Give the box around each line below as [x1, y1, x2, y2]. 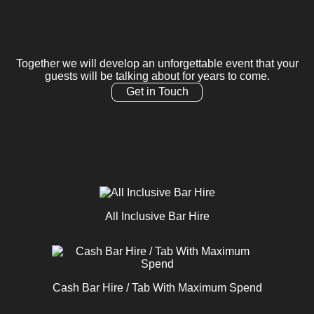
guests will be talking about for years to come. [44, 70, 270, 83]
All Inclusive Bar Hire [104, 210, 210, 222]
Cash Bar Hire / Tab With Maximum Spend [52, 281, 262, 294]
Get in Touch [125, 86, 189, 98]
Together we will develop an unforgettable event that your [15, 57, 299, 70]
